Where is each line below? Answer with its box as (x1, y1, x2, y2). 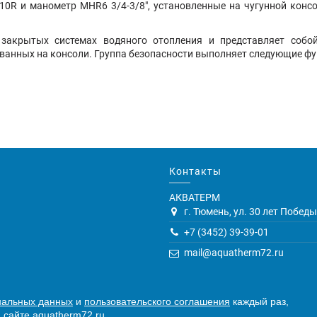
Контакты (169, 166, 221, 178)
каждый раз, (230, 296, 289, 308)
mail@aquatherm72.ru (184, 247, 284, 259)
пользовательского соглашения (84, 296, 230, 308)
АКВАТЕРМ (169, 191, 220, 203)
